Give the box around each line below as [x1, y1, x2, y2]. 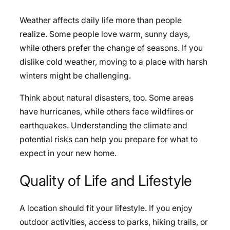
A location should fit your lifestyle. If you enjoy [20, 203, 193, 213]
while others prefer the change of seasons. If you [20, 43, 203, 53]
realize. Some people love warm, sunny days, [20, 29, 190, 40]
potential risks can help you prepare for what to [20, 135, 198, 145]
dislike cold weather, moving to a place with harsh [20, 57, 207, 67]
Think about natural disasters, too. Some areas [20, 93, 194, 103]
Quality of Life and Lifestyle [20, 171, 193, 189]
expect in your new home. [20, 148, 117, 159]
